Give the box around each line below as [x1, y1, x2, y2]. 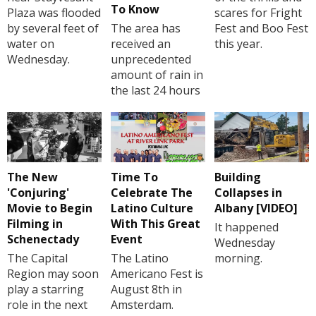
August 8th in [110, 281, 182, 298]
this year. [214, 35, 262, 51]
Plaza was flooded [7, 4, 101, 20]
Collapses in [214, 185, 282, 201]
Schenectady [7, 231, 79, 248]
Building [214, 169, 261, 186]
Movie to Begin [7, 200, 92, 217]
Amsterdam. [110, 297, 174, 313]
